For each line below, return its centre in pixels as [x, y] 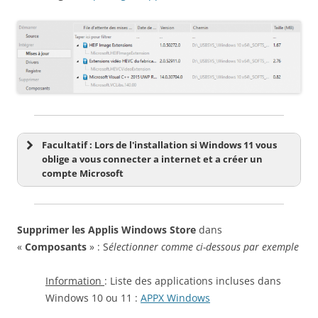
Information [75, 281]
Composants [56, 247]
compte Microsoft [83, 174]
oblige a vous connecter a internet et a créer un [152, 160]
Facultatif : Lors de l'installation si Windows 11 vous [159, 146]
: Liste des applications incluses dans [193, 281]
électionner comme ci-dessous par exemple [204, 247]
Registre [177, 246]
